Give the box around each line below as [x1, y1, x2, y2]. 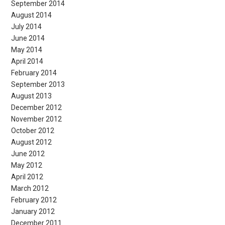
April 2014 [11, 57, 43, 65]
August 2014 [11, 11, 52, 19]
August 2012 [11, 138, 52, 146]
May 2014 [11, 45, 42, 54]
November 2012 [11, 115, 62, 123]
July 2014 [11, 22, 42, 31]
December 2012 [11, 103, 62, 111]
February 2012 [11, 195, 57, 204]
